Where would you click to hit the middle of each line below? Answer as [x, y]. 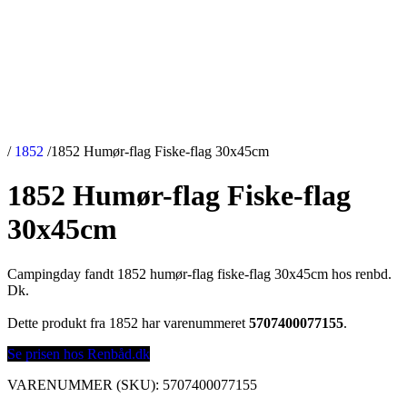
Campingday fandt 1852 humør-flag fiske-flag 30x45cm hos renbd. [199, 273]
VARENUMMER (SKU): [85, 384]
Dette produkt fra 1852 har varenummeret [128, 323]
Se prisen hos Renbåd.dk [79, 353]
